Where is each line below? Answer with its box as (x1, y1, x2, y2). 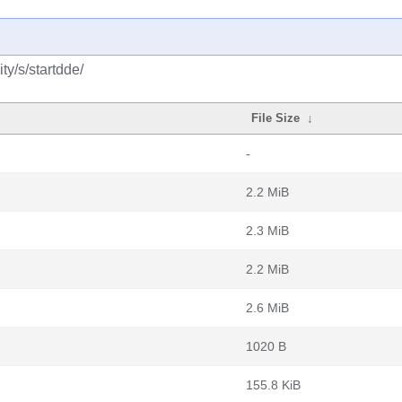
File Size (251, 111, 301, 125)
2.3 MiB (246, 223, 289, 238)
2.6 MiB (246, 301, 289, 315)
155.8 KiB (246, 378, 301, 392)
